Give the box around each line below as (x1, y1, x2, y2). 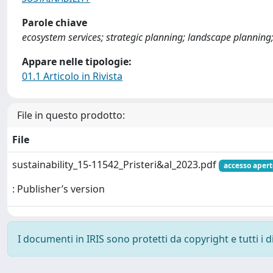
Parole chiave (22, 16, 87, 29)
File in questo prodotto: (17, 108, 125, 122)
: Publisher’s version (12, 182, 105, 196)
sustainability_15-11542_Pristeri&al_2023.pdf (12, 158, 219, 171)
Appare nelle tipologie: (22, 55, 132, 68)
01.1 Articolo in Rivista (22, 69, 122, 83)
